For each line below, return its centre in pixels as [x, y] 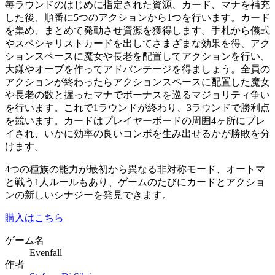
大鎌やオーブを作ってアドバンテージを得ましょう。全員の [137, 69]
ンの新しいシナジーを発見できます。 [88, 195]
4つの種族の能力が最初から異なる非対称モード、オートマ [135, 169]
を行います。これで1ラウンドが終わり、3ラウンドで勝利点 [137, 107]
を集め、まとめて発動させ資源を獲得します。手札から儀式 [137, 30]
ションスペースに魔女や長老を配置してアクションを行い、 [137, 56]
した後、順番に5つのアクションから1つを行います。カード [137, 17]
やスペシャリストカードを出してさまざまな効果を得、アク [137, 43]
